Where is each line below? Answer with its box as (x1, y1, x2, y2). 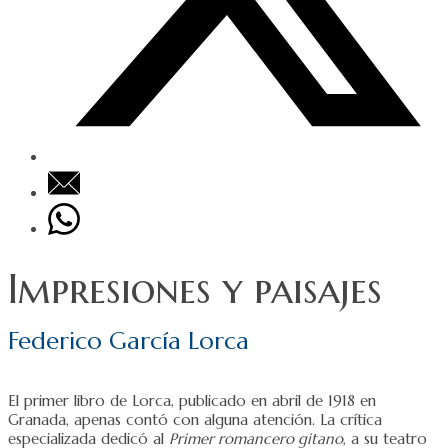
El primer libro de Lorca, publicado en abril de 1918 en (8, 390, 376, 410)
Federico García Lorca (8, 325, 249, 356)
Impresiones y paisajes (8, 263, 382, 314)
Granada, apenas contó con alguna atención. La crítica (8, 409, 382, 429)
